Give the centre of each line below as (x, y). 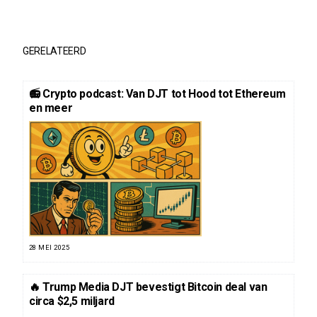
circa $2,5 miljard (72, 301)
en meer (51, 108)
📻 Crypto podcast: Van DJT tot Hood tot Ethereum (157, 93)
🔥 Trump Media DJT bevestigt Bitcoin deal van (148, 287)
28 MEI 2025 (50, 247)
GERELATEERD (54, 51)
